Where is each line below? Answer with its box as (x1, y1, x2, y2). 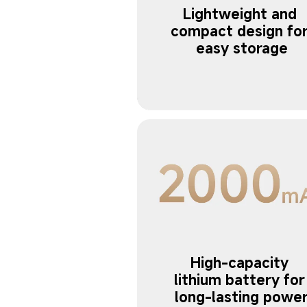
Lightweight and (182, 4, 301, 23)
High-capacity (191, 253, 293, 273)
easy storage (195, 38, 288, 58)
